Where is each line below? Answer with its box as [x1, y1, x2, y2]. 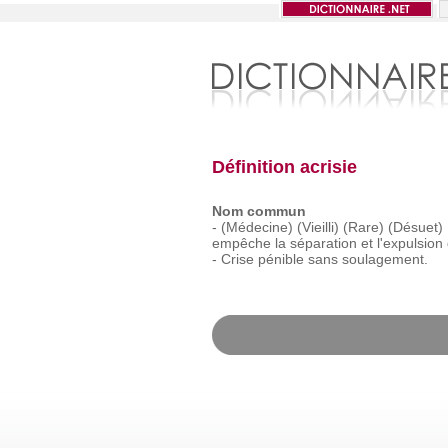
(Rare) [342, 219, 384, 235]
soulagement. [341, 251, 428, 267]
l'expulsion [376, 235, 443, 251]
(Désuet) [387, 219, 443, 235]
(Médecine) [220, 219, 293, 235]
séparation [289, 235, 357, 251]
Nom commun [211, 203, 306, 219]
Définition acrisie [211, 157, 357, 177]
